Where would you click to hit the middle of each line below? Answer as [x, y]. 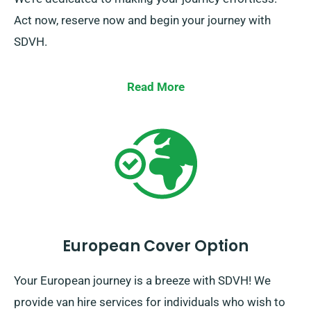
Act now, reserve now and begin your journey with [142, 20]
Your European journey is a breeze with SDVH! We [142, 281]
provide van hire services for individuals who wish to [150, 302]
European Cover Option [155, 246]
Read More [155, 87]
